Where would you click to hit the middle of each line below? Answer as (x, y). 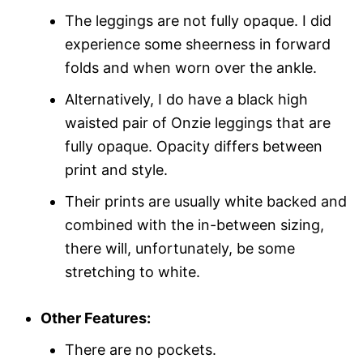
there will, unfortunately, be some (180, 248)
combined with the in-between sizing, (194, 224)
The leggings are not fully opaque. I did (198, 20)
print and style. (116, 169)
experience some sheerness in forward (198, 44)
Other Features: (96, 318)
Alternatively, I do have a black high (186, 99)
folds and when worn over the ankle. (191, 67)
